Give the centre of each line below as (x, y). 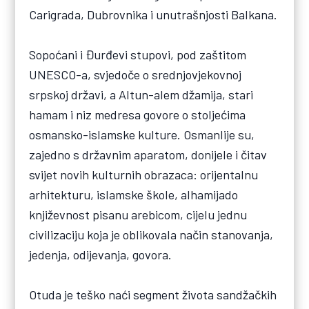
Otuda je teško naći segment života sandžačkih (153, 295)
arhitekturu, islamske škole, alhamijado (134, 195)
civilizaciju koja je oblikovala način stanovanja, (151, 235)
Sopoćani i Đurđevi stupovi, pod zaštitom (138, 55)
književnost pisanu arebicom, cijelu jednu (138, 215)
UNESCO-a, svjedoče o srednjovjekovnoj (136, 75)
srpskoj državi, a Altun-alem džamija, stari (141, 95)
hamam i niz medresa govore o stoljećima (138, 115)
